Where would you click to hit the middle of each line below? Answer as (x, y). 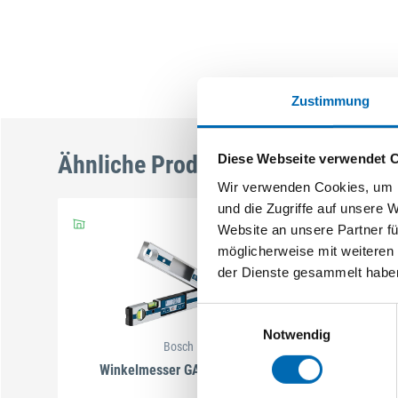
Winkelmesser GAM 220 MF (179, 370)
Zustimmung (330, 100)
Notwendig (297, 334)
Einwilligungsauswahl (259, 313)
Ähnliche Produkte (150, 165)
